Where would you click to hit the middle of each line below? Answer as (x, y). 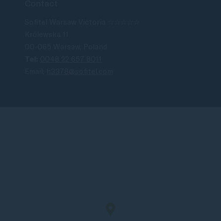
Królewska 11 (47, 34)
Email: (36, 71)
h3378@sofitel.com (80, 71)
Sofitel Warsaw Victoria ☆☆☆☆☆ (82, 22)
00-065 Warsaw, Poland (66, 47)
